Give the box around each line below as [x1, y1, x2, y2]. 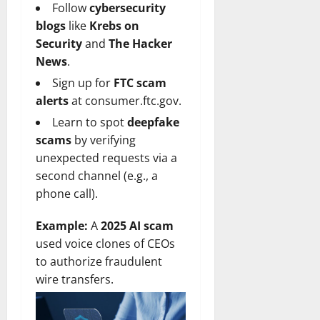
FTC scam [114, 74, 166, 91]
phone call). [36, 185, 98, 201]
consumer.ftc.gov [85, 92, 179, 109]
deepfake [127, 114, 179, 130]
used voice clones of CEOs [36, 235, 175, 251]
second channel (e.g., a [36, 167, 158, 184]
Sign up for [52, 74, 114, 91]
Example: [36, 217, 88, 234]
